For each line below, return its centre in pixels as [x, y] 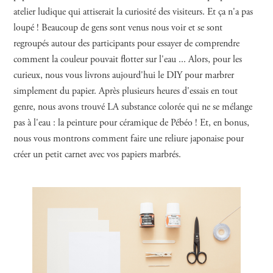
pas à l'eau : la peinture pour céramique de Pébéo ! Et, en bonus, [132, 123]
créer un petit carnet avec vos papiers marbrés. [97, 154]
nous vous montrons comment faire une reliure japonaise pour [129, 139]
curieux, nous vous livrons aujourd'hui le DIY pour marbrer [124, 75]
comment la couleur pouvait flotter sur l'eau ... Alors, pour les [128, 59]
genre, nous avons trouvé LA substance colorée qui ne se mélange [133, 107]
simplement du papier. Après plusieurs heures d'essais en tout [126, 91]
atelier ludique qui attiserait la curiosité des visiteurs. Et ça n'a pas [133, 12]
